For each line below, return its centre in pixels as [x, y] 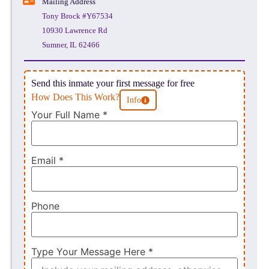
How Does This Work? [75, 97]
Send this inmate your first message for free [113, 83]
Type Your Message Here [90, 252]
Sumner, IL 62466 [71, 45]
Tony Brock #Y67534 [77, 16]
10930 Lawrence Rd [75, 31]
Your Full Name [67, 115]
